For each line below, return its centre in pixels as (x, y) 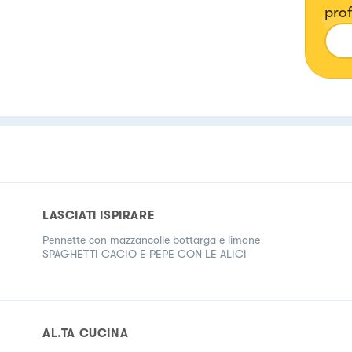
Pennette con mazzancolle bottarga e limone (151, 239)
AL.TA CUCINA (86, 333)
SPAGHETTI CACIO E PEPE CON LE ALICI (145, 253)
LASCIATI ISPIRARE (99, 215)
